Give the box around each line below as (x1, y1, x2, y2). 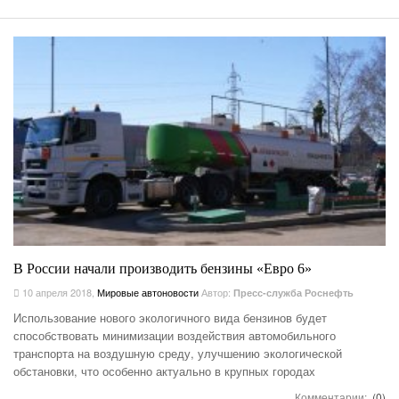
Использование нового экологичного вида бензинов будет (13, 309, 327, 327)
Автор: (201, 285, 233, 300)
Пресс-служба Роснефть (233, 286, 354, 300)
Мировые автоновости (97, 285, 199, 300)
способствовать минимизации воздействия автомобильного (13, 327, 336, 345)
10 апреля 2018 (20, 285, 92, 300)
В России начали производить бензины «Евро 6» (13, 261, 312, 277)
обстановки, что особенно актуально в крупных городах (13, 362, 315, 380)
